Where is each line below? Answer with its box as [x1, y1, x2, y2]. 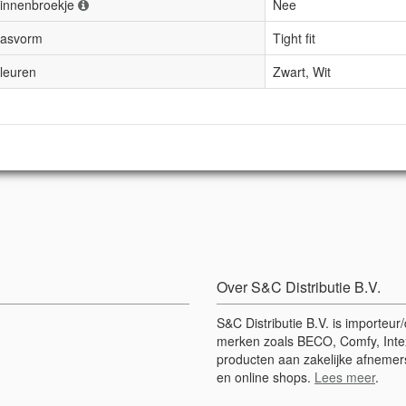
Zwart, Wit [272, 63, 331, 81]
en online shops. [217, 368, 314, 386]
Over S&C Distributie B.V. [217, 276, 381, 297]
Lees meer [314, 368, 375, 386]
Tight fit [272, 29, 315, 47]
